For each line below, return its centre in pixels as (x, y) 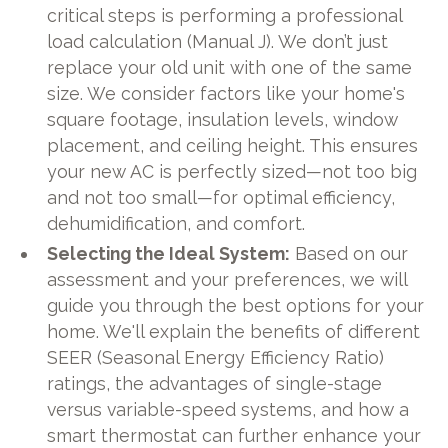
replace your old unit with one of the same (230, 67)
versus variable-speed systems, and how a (228, 409)
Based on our (349, 253)
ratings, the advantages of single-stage (215, 383)
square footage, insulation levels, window (223, 119)
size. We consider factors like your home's (226, 93)
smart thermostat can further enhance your (234, 435)
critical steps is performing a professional (225, 15)
